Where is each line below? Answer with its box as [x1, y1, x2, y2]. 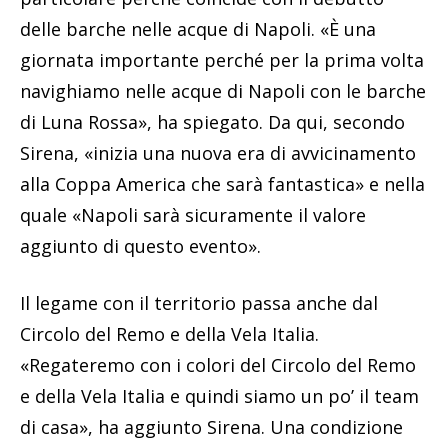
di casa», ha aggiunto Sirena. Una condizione [20, 415, 403, 440]
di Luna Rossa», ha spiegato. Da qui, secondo [20, 110, 405, 135]
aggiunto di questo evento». [20, 234, 261, 259]
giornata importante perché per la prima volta [20, 48, 424, 73]
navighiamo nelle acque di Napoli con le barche [20, 79, 426, 104]
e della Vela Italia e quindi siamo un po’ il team [20, 384, 419, 409]
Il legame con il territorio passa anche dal [20, 291, 378, 316]
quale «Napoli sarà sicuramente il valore [20, 203, 366, 228]
